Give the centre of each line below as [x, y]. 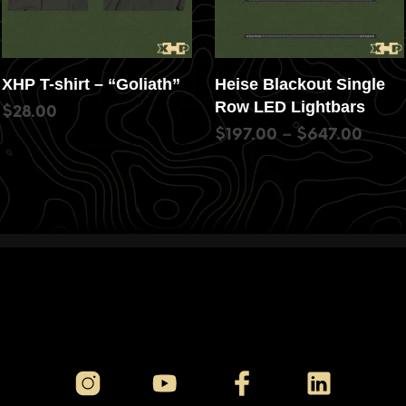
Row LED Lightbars [290, 107]
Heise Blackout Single [300, 85]
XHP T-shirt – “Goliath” [91, 85]
